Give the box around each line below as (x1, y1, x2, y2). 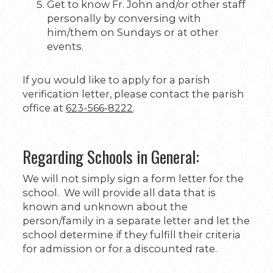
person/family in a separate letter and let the (23, 214, 250, 227)
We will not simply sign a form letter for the (23, 172, 244, 185)
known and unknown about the (23, 200, 188, 213)
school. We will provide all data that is (23, 186, 216, 199)
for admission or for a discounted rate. (23, 242, 218, 255)
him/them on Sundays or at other (47, 26, 219, 38)
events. (47, 40, 84, 52)
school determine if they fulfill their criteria (23, 228, 241, 241)
